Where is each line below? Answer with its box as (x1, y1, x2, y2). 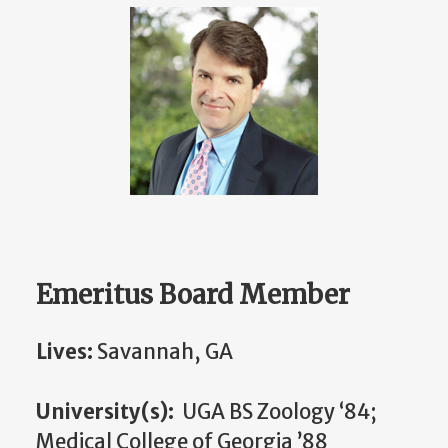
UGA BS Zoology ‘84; (182, 399, 376, 426)
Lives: (36, 339, 93, 366)
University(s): (36, 399, 182, 426)
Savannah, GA (93, 339, 237, 366)
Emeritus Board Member (36, 278, 350, 312)
